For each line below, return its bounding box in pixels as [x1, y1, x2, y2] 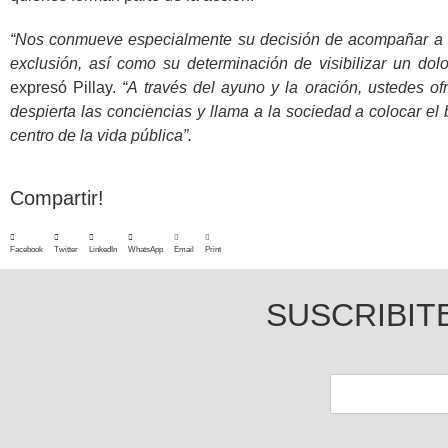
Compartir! [10, 187, 104, 209]
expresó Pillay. [10, 79, 123, 96]
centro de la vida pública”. [10, 127, 192, 144]
